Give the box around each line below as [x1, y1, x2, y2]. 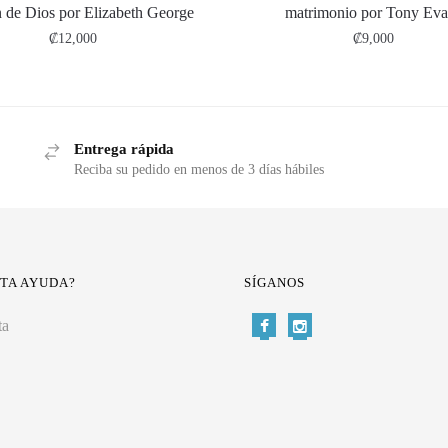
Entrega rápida [74, 140, 175, 157]
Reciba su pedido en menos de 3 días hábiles [74, 161, 325, 177]
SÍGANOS [244, 274, 305, 290]
